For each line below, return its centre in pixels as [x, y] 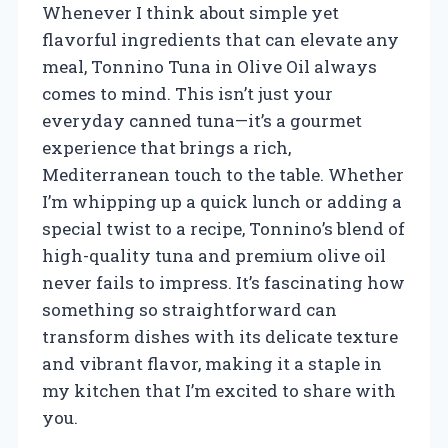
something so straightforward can [189, 309]
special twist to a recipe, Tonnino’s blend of [223, 228]
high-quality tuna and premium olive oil [214, 255]
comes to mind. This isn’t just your [187, 93]
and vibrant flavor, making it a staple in [212, 363]
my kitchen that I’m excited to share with [219, 390]
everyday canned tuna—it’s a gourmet [202, 120]
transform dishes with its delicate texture [220, 336]
